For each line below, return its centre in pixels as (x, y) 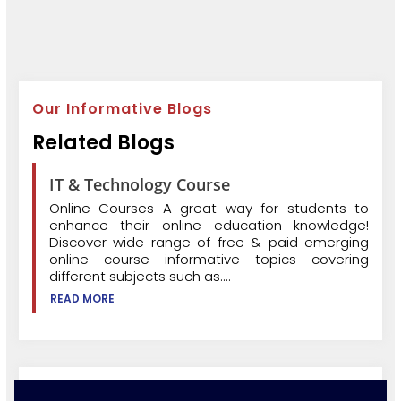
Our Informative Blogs (122, 108)
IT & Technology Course (139, 184)
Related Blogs (103, 142)
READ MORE (82, 298)
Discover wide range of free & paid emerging (209, 242)
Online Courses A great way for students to (209, 208)
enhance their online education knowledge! (209, 225)
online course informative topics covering (209, 259)
